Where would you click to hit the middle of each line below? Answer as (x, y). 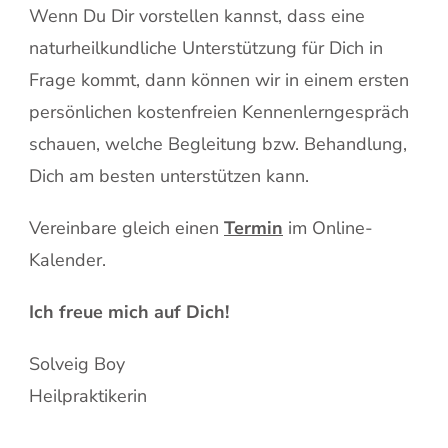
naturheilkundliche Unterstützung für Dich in (206, 47)
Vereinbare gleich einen (126, 227)
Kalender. (67, 259)
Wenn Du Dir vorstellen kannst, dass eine (197, 15)
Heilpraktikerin (88, 395)
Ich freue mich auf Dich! (129, 311)
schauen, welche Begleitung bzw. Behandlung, (218, 143)
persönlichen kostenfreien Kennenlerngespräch (219, 111)
